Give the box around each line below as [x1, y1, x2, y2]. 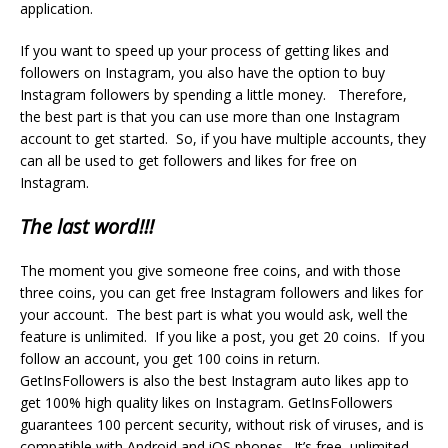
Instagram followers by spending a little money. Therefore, [20, 84, 407, 104]
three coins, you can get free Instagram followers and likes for [20, 282, 423, 302]
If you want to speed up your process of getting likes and [20, 40, 389, 60]
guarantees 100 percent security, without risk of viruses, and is [20, 414, 424, 434]
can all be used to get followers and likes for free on [20, 150, 357, 170]
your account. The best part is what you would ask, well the [20, 304, 408, 324]
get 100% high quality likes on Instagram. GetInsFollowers [20, 392, 393, 412]
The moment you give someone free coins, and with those [20, 260, 401, 280]
